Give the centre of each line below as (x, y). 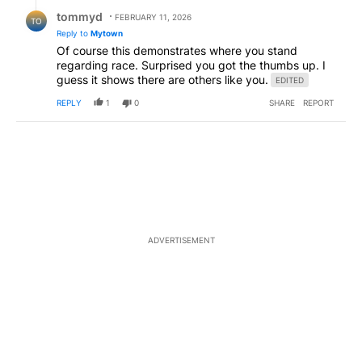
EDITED (290, 80)
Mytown (107, 34)
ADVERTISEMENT (181, 240)
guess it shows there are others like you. (162, 80)
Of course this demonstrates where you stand (177, 51)
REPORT (318, 103)
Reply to (74, 34)
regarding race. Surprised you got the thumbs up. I (191, 65)
